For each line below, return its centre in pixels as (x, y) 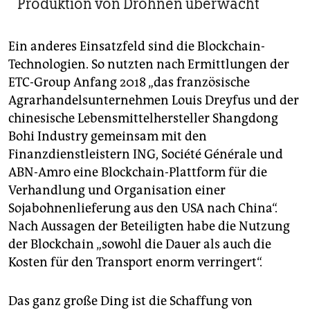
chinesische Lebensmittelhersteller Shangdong (143, 118)
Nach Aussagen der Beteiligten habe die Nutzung (149, 226)
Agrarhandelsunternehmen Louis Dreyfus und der (154, 100)
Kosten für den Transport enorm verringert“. (135, 262)
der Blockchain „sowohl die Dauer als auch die (140, 244)
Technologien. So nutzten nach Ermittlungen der (149, 64)
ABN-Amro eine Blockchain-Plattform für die (138, 172)
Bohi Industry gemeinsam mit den (108, 136)
